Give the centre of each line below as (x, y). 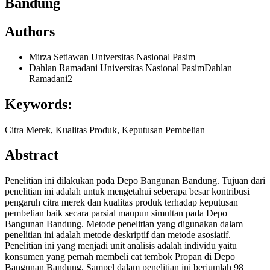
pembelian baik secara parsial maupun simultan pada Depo (116, 213)
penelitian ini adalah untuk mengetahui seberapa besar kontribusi (127, 192)
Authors (30, 31)
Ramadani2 (51, 78)
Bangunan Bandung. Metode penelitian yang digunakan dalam (124, 224)
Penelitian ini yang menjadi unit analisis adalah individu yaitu (121, 246)
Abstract (32, 155)
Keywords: (39, 104)
